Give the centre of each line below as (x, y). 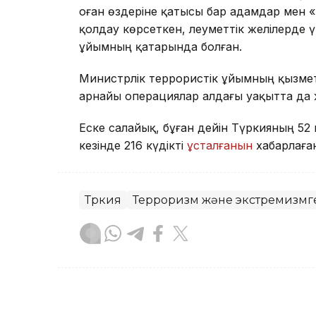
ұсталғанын (220, 145)
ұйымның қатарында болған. (160, 46)
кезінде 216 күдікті (133, 145)
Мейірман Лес (166, 298)
